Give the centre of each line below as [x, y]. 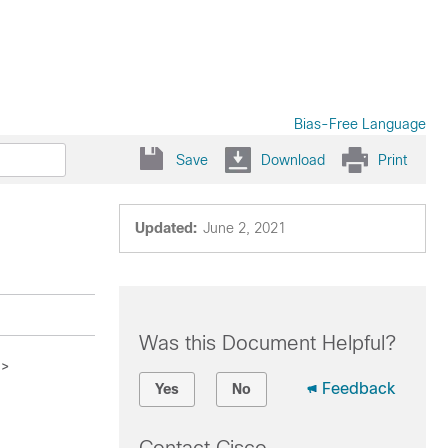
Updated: [165, 228]
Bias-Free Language [360, 124]
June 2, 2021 [244, 228]
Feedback [358, 388]
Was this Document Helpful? [267, 343]
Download [293, 159]
